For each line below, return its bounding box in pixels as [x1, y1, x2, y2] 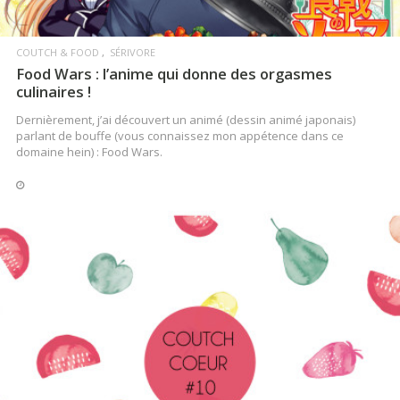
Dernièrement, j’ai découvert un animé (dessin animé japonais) [16, 111, 355, 128]
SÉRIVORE [110, 45, 155, 59]
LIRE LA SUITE [151, 354, 249, 374]
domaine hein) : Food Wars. [16, 143, 162, 160]
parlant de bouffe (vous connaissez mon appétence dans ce [16, 127, 344, 144]
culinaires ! [16, 80, 91, 102]
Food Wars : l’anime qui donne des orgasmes [16, 62, 332, 84]
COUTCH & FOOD [16, 45, 99, 59]
